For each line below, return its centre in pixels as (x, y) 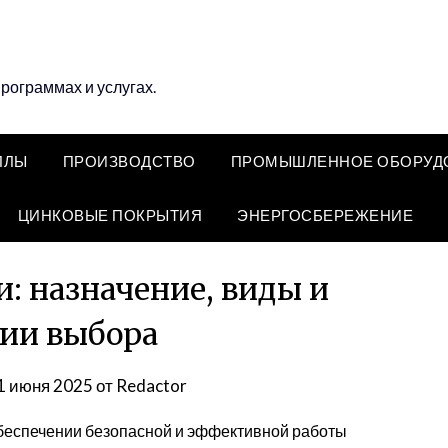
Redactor (152, 385)
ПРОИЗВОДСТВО (129, 161)
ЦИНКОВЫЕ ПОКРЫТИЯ (109, 215)
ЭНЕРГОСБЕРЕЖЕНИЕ (325, 215)
